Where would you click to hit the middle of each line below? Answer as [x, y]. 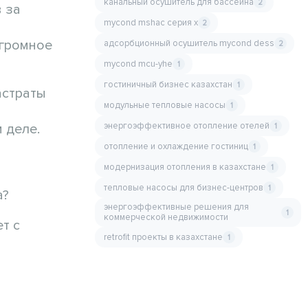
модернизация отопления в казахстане [185, 167]
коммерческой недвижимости [166, 217]
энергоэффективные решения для [176, 207]
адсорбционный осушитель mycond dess [189, 43]
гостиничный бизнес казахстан [168, 84]
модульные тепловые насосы [165, 105]
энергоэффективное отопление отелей [187, 125]
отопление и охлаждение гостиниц [176, 146]
